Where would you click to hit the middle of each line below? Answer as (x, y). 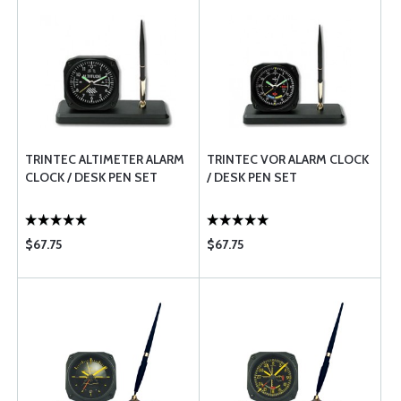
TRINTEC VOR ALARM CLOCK (288, 159)
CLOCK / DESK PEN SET (91, 177)
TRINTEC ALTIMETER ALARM (105, 159)
